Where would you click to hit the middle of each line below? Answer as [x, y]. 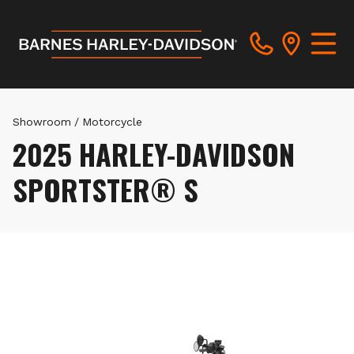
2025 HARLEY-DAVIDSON [154, 154]
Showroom [42, 122]
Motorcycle [112, 122]
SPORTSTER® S [105, 189]
